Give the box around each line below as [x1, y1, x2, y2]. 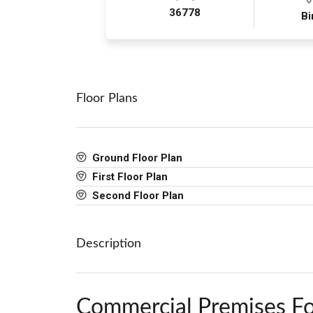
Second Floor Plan [89, 189, 184, 203]
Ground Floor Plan [89, 152, 182, 165]
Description [76, 238, 141, 251]
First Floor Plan [89, 170, 168, 184]
